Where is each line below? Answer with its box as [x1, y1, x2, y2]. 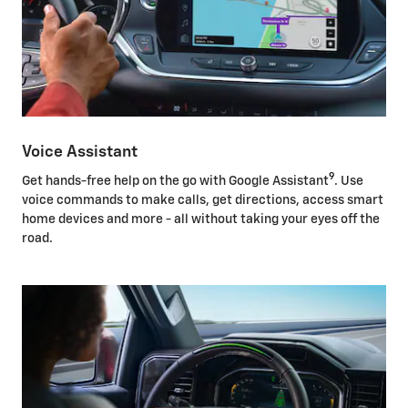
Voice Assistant [22, 144, 138, 161]
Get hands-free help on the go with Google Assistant [22, 174, 329, 188]
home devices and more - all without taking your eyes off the [22, 212, 380, 226]
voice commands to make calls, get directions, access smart [22, 193, 383, 207]
